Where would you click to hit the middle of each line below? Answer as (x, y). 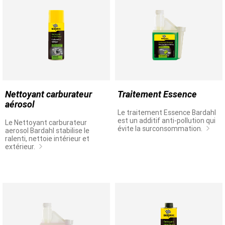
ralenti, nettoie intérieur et (47, 139)
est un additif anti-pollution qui (166, 121)
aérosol (20, 104)
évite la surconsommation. (161, 129)
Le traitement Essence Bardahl (167, 113)
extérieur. (21, 147)
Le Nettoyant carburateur (46, 123)
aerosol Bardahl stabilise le (47, 131)
